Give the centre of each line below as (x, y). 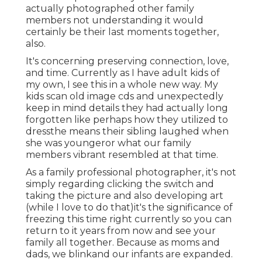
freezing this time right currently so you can (129, 219)
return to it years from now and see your (121, 230)
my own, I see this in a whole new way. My (122, 84)
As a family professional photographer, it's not (131, 172)
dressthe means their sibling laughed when (127, 131)
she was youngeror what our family (108, 143)
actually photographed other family (110, 8)
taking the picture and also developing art (125, 195)
